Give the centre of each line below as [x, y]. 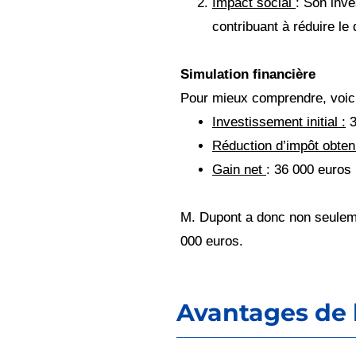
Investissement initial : [279, 122]
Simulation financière [248, 74]
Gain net [239, 169]
